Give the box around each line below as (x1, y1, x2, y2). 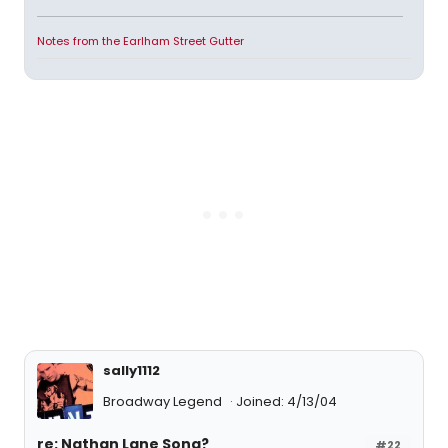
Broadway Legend (103, 391, 225, 411)
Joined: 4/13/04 (236, 391, 337, 411)
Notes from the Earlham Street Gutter (37, 32, 244, 49)
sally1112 (103, 360, 160, 380)
